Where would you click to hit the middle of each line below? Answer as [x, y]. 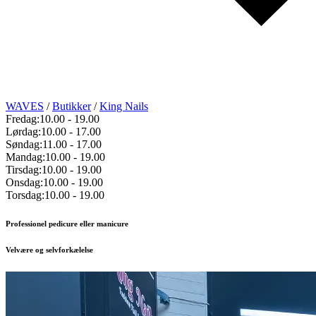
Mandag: [25, 157]
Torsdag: [25, 195]
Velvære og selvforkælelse [49, 250]
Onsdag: [24, 183]
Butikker [72, 107]
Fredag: [23, 119]
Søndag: [24, 145]
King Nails [124, 107]
